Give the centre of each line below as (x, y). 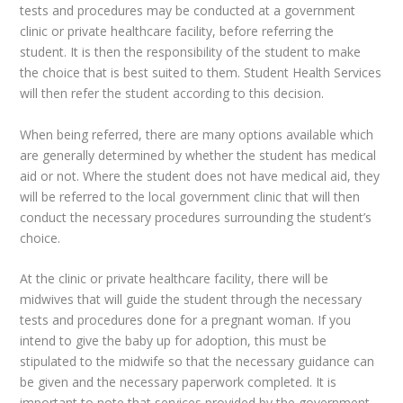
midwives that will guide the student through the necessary (191, 300)
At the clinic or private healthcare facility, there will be (175, 279)
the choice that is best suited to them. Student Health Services (201, 73)
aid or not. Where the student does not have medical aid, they (200, 175)
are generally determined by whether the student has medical (198, 155)
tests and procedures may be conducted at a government (188, 11)
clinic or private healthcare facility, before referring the (177, 31)
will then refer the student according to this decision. (172, 94)
